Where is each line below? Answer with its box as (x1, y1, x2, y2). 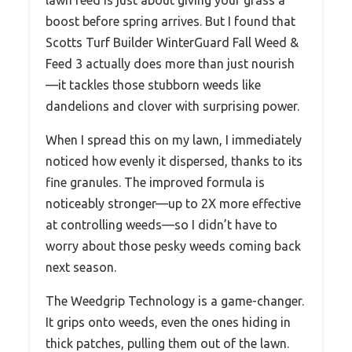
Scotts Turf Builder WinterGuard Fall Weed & (46, 35, 299, 50)
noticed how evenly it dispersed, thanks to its (46, 154, 302, 169)
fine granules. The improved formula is (46, 175, 265, 190)
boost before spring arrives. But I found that (46, 14, 295, 29)
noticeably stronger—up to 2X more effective (46, 196, 301, 211)
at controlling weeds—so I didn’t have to (46, 218, 277, 233)
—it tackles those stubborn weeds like (46, 78, 261, 93)
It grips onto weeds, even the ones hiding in (46, 315, 291, 330)
